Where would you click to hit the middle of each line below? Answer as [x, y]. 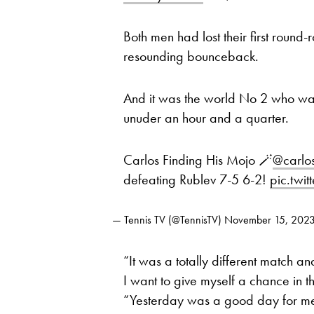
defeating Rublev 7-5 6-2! [197, 179]
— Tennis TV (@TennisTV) [168, 220]
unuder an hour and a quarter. [206, 118]
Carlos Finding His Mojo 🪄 [198, 160]
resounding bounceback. [191, 56]
